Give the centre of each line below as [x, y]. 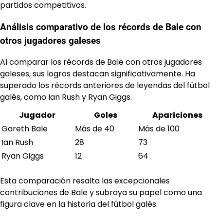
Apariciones [177, 115]
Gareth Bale [25, 129]
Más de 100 [159, 129]
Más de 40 [95, 129]
